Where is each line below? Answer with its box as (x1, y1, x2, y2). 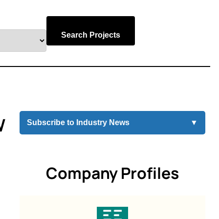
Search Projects (61, 31, 120, 39)
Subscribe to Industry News (26, 118, 130, 127)
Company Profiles (46, 162, 179, 184)
